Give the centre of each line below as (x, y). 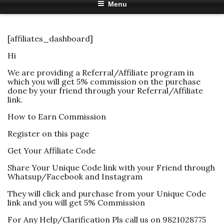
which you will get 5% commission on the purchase (104, 81)
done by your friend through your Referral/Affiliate (105, 90)
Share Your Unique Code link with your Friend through (111, 167)
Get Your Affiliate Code (51, 150)
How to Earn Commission (57, 116)
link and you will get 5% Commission (76, 202)
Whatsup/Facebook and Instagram (75, 176)
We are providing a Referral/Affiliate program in (101, 72)
